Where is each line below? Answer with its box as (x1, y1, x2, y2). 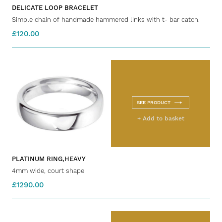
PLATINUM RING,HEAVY (12, 155, 86, 163)
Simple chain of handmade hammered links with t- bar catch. (12, 16, 200, 24)
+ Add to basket (137, 115, 184, 122)
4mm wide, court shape (12, 166, 84, 174)
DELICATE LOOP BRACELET (12, 4, 98, 12)
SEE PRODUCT (137, 100, 170, 106)
